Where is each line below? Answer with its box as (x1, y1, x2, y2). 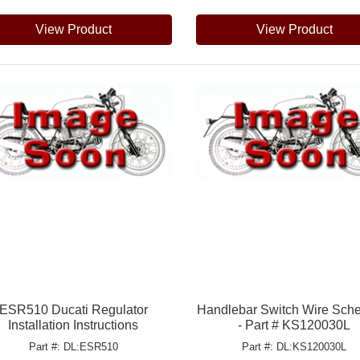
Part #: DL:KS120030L (242, 340, 347, 353)
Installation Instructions (8, 317, 139, 332)
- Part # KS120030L (238, 317, 351, 332)
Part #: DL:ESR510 (28, 340, 118, 353)
